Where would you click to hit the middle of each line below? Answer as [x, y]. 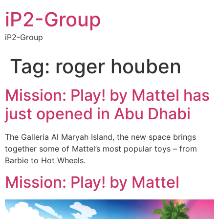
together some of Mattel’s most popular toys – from [101, 149]
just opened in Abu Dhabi [98, 114]
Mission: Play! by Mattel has [107, 95]
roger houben [118, 66]
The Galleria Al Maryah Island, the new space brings [100, 137]
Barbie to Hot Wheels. [46, 160]
